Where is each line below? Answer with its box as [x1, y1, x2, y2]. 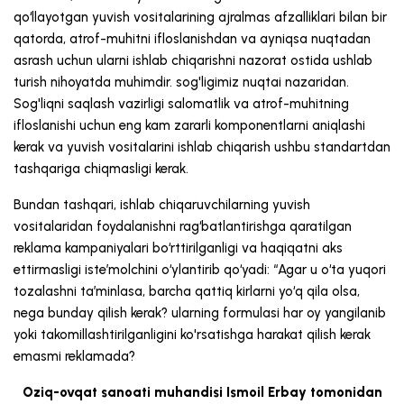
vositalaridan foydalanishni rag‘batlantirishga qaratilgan [14, 218, 352, 235]
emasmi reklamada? [14, 348, 135, 365]
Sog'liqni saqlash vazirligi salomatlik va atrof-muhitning [14, 96, 349, 113]
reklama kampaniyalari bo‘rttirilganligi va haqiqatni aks [14, 240, 343, 257]
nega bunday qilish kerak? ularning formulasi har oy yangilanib [14, 305, 386, 322]
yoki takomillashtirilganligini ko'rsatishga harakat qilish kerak [14, 326, 371, 344]
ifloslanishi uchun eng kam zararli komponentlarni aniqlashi [14, 117, 365, 134]
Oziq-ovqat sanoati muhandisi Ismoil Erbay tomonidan [22, 384, 382, 401]
